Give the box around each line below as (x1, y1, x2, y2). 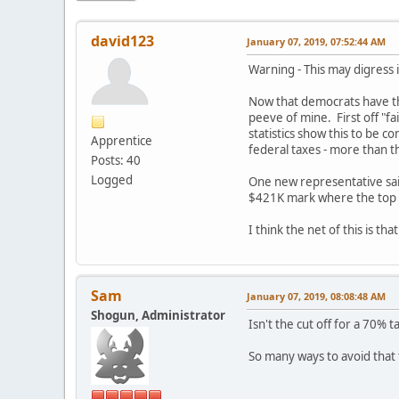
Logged (91, 171, 133, 188)
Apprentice (91, 132, 152, 149)
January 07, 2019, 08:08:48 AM (247, 289, 386, 303)
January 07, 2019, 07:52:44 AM (247, 34, 386, 48)
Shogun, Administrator (91, 306, 225, 323)
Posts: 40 (91, 151, 141, 168)
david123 (91, 30, 154, 51)
